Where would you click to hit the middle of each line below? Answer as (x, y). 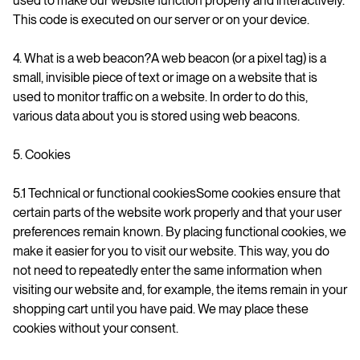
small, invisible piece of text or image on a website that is (165, 77)
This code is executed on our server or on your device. (161, 19)
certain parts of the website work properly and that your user (177, 212)
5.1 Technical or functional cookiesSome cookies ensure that (177, 193)
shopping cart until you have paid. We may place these (161, 309)
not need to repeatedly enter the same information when (168, 270)
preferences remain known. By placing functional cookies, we (180, 231)
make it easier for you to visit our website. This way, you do (171, 251)
